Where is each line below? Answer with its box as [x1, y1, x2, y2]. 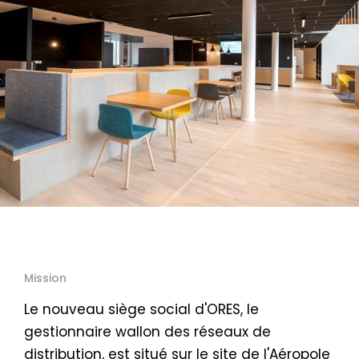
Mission [24, 270, 67, 286]
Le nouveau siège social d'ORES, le [24, 300, 259, 319]
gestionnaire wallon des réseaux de [24, 322, 271, 341]
